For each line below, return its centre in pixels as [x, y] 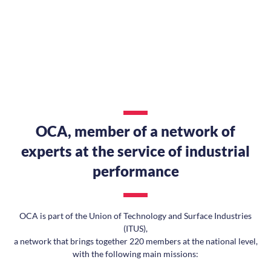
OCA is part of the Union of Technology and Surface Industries [135, 216]
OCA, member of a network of [135, 131]
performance [135, 171]
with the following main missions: [135, 254]
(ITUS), [135, 228]
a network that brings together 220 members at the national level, [135, 241]
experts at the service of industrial [135, 151]
